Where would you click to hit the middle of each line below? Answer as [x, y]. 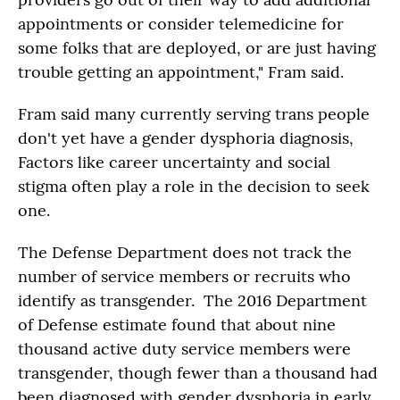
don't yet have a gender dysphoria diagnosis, [186, 138]
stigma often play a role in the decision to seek [194, 186]
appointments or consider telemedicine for [181, 24]
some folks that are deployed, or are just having [197, 48]
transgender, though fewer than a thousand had [198, 373]
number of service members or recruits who [184, 276]
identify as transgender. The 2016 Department [192, 300]
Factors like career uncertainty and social [174, 162]
